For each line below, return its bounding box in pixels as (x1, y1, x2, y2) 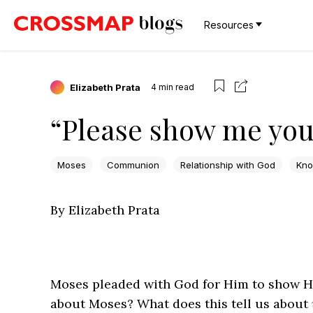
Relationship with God (180, 159, 275, 170)
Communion (107, 159, 159, 170)
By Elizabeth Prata (50, 202, 160, 219)
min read (159, 81, 194, 92)
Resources (204, 19, 254, 31)
